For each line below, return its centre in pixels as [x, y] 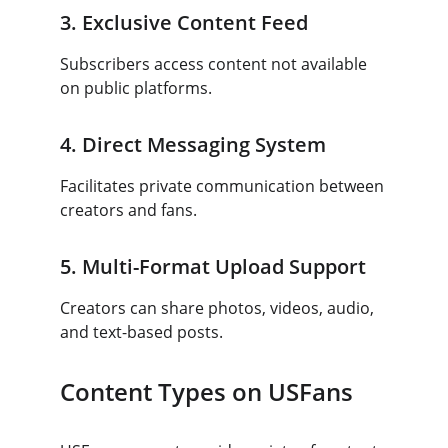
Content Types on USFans [206, 391]
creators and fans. [128, 210]
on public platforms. [136, 88]
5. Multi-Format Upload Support [213, 266]
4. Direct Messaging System [193, 144]
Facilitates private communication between [224, 186]
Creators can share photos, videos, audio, [219, 308]
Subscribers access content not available [215, 64]
